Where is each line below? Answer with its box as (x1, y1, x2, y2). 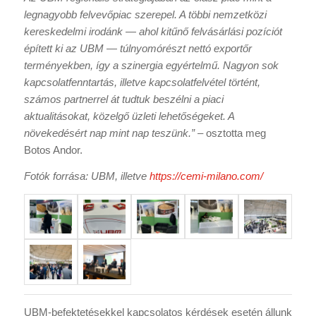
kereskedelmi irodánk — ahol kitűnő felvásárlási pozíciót (23, 25, 282, 38)
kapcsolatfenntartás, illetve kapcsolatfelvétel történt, (23, 76, 260, 89)
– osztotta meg (194, 127, 266, 140)
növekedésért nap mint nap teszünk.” (23, 127, 195, 140)
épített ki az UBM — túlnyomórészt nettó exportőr (23, 42, 252, 55)
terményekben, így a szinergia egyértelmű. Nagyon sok (23, 59, 279, 72)
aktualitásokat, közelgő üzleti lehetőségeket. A (23, 110, 234, 123)
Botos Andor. (23, 144, 83, 157)
